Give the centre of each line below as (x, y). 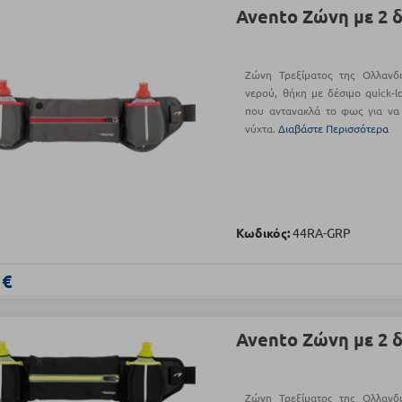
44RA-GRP (322, 233)
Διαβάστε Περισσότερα (334, 129)
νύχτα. (262, 129)
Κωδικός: (263, 233)
